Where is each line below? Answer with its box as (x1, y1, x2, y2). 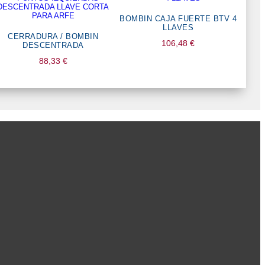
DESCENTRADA (22, 40, 84, 50)
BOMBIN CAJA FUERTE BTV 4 (119, 14, 237, 23)
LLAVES (163, 22, 194, 32)
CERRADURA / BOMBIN (8, 31, 99, 41)
